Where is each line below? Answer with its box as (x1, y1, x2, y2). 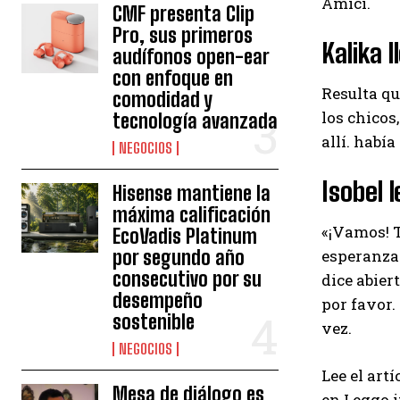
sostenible (112, 310, 196, 334)
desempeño (112, 288, 204, 312)
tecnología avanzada (112, 109, 279, 133)
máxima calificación (112, 203, 271, 227)
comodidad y (112, 87, 213, 112)
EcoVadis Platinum (112, 224, 258, 248)
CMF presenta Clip (112, 2, 255, 26)
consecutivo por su (112, 267, 262, 291)
